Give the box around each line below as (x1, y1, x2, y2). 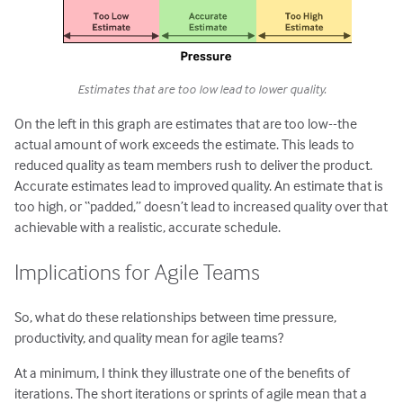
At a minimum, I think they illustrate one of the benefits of (14, 363, 351, 381)
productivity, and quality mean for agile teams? (14, 327, 284, 346)
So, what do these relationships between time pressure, (14, 307, 337, 326)
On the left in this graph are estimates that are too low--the (14, 113, 358, 132)
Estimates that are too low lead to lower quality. (76, 81, 327, 97)
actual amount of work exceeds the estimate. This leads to (14, 134, 355, 153)
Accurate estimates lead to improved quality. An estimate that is (14, 175, 384, 194)
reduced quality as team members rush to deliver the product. (14, 155, 373, 174)
